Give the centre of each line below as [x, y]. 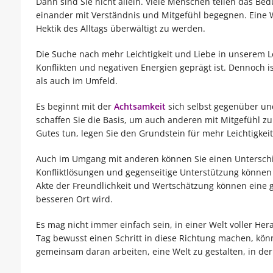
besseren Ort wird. [74, 199]
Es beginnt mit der [75, 107]
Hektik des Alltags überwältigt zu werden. [120, 29]
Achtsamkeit [140, 107]
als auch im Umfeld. [76, 81]
